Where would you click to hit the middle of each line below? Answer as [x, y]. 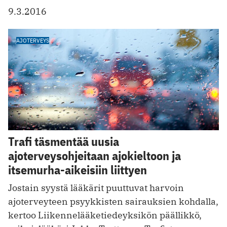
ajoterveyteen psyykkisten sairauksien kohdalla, [113, 201]
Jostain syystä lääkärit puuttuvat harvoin [96, 187]
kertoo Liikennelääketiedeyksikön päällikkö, [105, 215]
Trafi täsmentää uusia [64, 141]
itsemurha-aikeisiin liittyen [78, 169]
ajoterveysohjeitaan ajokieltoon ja [94, 155]
